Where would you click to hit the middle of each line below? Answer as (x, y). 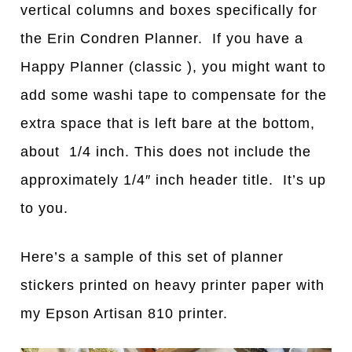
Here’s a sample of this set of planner (152, 257)
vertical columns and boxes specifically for (169, 11)
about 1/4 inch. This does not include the (166, 152)
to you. (45, 209)
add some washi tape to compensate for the (174, 95)
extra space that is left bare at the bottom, (168, 124)
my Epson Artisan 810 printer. (125, 314)
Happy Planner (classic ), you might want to (174, 67)
